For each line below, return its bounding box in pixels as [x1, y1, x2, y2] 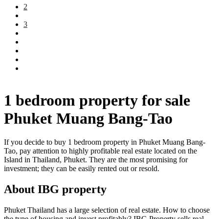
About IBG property [4, 183, 107, 196]
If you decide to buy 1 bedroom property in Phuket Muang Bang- [4, 138, 205, 147]
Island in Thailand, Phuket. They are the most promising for [4, 155, 188, 164]
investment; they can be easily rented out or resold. [4, 164, 159, 173]
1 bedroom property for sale [4, 91, 190, 109]
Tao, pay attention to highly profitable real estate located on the [4, 147, 197, 155]
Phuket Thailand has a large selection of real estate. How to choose [4, 206, 210, 214]
